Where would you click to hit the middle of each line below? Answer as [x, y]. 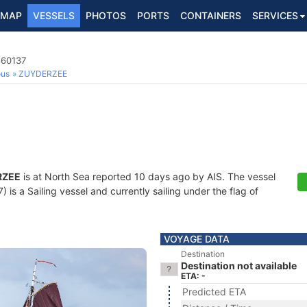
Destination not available [239, 266]
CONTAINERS [211, 15]
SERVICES [275, 15]
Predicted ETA [214, 292]
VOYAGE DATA [197, 239]
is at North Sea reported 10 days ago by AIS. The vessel [148, 176]
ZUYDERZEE [43, 74]
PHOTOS [106, 15]
